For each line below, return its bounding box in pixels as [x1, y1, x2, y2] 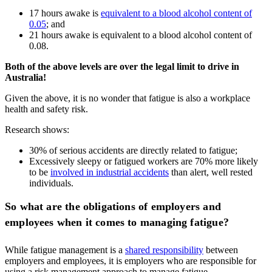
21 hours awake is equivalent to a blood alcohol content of [29, 29, 252, 40]
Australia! [5, 72, 46, 83]
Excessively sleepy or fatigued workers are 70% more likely [29, 155, 258, 166]
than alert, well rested [169, 166, 253, 177]
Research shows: [5, 124, 69, 135]
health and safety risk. [5, 103, 88, 114]
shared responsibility [125, 244, 203, 255]
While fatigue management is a [5, 244, 125, 255]
